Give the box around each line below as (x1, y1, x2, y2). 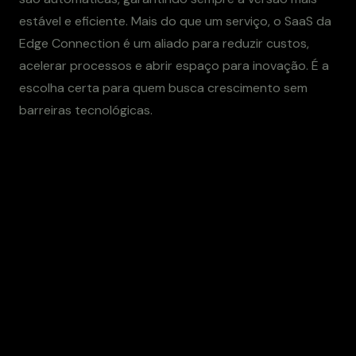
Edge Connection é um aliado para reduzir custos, (19, 34, 309, 52)
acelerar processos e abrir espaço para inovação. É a (19, 56, 329, 74)
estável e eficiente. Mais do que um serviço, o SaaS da (19, 12, 331, 29)
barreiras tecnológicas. (19, 101, 153, 118)
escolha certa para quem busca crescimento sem (19, 79, 308, 96)
